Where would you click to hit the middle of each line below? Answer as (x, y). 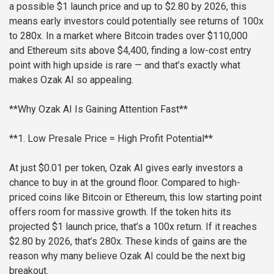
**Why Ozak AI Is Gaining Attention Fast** (98, 109)
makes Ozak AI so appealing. (71, 80)
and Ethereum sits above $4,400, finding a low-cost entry (130, 51)
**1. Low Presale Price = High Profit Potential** (111, 139)
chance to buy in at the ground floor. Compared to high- (125, 183)
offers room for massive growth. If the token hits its (120, 212)
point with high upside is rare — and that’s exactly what (125, 65)
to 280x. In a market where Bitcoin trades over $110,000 (128, 36)
